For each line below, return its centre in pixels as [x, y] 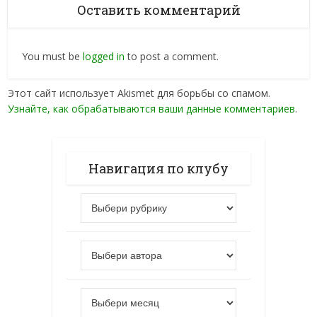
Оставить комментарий [158, 10]
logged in [104, 57]
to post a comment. [172, 57]
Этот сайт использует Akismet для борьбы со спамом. [139, 93]
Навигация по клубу [158, 169]
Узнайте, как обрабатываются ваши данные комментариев [152, 109]
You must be [53, 57]
